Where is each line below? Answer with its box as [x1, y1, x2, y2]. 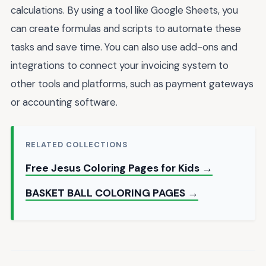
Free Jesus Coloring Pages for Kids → [26, 161, 213, 175]
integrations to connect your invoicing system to [11, 59, 229, 72]
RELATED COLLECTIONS [26, 139, 128, 150]
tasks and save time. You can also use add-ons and [11, 40, 237, 54]
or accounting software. [11, 96, 118, 109]
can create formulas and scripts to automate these [11, 22, 241, 36]
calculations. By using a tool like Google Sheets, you [11, 4, 238, 17]
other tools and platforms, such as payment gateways [11, 77, 254, 91]
